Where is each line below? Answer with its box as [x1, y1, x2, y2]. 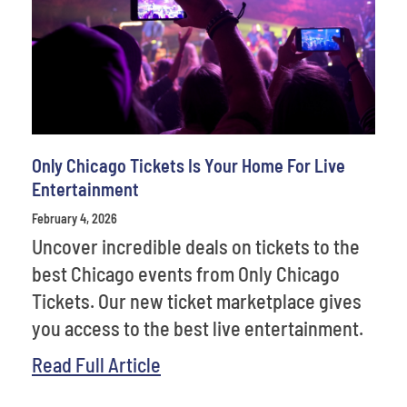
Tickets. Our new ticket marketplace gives [32, 288, 362, 313]
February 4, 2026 [32, 210, 117, 226]
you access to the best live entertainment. [32, 315, 363, 340]
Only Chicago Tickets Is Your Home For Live [32, 154, 345, 176]
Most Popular [32, 47, 147, 74]
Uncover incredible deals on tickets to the [32, 233, 360, 258]
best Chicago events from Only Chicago [32, 261, 340, 285]
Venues [32, 2, 96, 29]
